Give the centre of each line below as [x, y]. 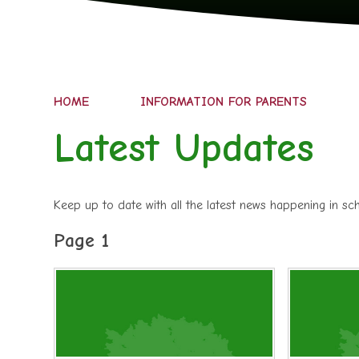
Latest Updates [184, 148]
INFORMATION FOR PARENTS [224, 102]
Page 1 [82, 240]
